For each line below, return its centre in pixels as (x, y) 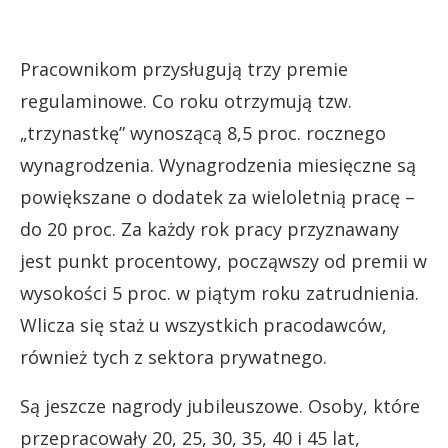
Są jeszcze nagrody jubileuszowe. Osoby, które (220, 405)
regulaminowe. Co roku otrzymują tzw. (186, 100)
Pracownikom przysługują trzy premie (184, 68)
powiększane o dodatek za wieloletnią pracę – (217, 196)
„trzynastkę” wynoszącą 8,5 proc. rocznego (203, 132)
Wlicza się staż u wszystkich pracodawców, (203, 324)
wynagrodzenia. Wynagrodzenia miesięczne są (218, 164)
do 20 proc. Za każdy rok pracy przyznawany (209, 228)
